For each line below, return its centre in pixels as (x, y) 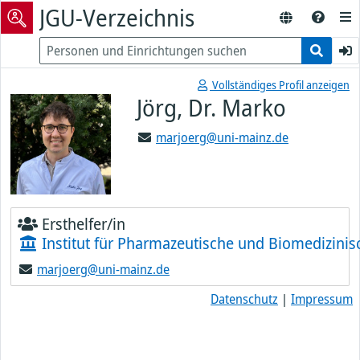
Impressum (322, 299)
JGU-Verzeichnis (117, 17)
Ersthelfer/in (82, 224)
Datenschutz (244, 299)
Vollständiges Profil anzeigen (280, 85)
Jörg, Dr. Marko (211, 107)
